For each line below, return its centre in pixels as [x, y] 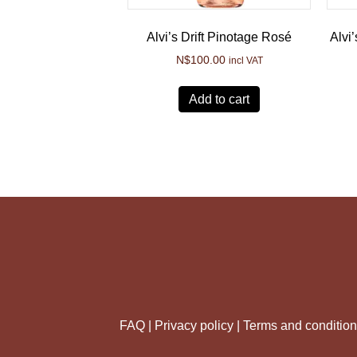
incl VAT [245, 60]
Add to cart [220, 99]
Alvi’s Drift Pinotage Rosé [220, 37]
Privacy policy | [199, 325]
